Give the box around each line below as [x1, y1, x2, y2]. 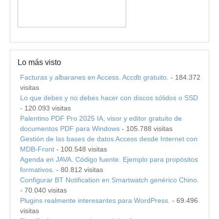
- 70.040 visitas [20, 186, 67, 194]
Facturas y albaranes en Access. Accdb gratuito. [20, 73, 169, 81]
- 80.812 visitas [54, 165, 103, 174]
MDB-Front [20, 145, 54, 153]
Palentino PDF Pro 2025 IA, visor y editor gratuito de [20, 114, 182, 122]
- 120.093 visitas [20, 104, 71, 112]
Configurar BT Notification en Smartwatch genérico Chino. [20, 175, 199, 184]
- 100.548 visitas [54, 145, 107, 153]
